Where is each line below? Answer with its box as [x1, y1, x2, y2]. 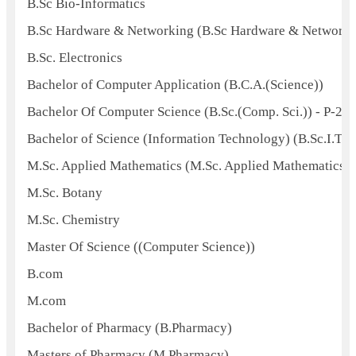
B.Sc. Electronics [26, 50, 122, 65]
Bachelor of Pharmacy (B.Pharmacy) [26, 320, 232, 335]
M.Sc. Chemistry [26, 212, 120, 227]
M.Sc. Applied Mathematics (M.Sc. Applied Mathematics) [26, 158, 350, 173]
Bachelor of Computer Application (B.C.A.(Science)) [26, 77, 323, 92]
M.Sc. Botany [26, 185, 103, 200]
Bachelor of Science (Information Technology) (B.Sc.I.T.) [26, 131, 350, 146]
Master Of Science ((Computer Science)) [26, 239, 255, 254]
